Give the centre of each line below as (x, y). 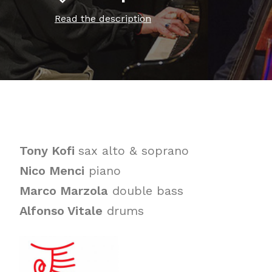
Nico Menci (52, 171)
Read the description (103, 18)
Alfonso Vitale (61, 211)
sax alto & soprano (134, 151)
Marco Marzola (64, 191)
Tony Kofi (49, 151)
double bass (146, 191)
